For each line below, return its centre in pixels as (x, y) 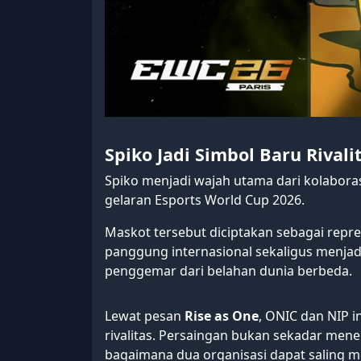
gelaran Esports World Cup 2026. (205, 200)
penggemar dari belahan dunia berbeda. (228, 271)
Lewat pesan (145, 316)
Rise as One (222, 316)
